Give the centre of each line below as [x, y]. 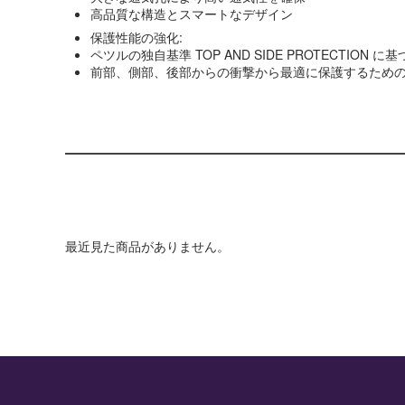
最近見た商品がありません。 [147, 246]
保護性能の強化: [137, 37]
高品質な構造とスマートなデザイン [192, 14]
